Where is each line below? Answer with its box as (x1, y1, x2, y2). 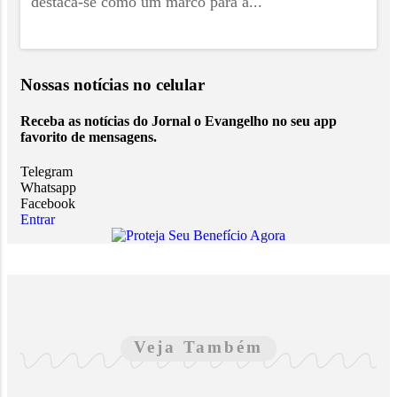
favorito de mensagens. (20, 128, 157, 144)
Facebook (20, 196, 75, 212)
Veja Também (134, 338, 263, 357)
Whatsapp (20, 180, 76, 196)
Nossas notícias (20, 74, 133, 94)
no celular (133, 74, 205, 94)
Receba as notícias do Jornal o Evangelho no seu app (20, 113, 337, 128)
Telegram (20, 164, 73, 180)
